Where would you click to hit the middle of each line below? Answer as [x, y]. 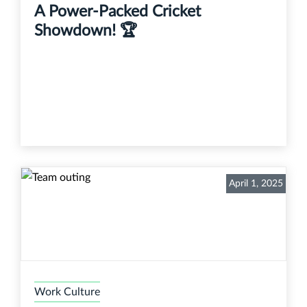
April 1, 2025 [256, 184]
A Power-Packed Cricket [118, 12]
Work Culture [67, 292]
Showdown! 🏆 [86, 31]
